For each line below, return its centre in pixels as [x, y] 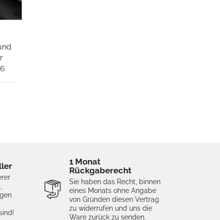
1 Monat [85, 162]
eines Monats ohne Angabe [113, 191]
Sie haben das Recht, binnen [115, 182]
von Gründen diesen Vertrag [114, 200]
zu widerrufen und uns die [111, 208]
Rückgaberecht [100, 171]
